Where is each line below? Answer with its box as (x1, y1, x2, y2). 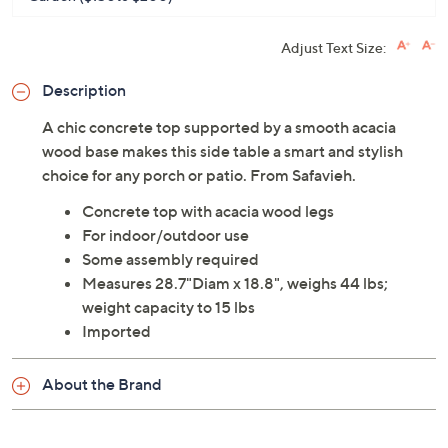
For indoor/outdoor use (82, 225, 249, 245)
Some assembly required (82, 249, 259, 269)
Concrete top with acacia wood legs (82, 201, 334, 221)
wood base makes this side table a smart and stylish (42, 141, 403, 161)
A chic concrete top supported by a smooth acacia (42, 117, 396, 137)
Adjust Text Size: (281, 39, 386, 56)
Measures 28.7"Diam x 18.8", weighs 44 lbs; (82, 273, 388, 293)
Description (42, 80, 126, 100)
